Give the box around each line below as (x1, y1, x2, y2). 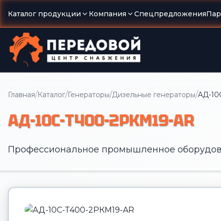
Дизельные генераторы (112, 90, 195, 99)
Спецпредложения (134, 9, 206, 18)
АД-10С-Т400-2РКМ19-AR (8, 110, 194, 131)
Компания (89, 9, 126, 18)
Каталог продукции (8, 9, 81, 18)
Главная (8, 90, 35, 99)
